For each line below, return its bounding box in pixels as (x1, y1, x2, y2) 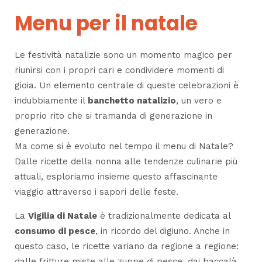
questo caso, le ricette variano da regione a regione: (15, 241, 239, 252)
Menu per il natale (15, 9, 198, 37)
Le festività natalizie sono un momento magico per (15, 50, 232, 61)
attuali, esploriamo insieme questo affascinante (15, 171, 218, 182)
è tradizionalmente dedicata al (97, 211, 230, 222)
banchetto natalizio (88, 95, 176, 106)
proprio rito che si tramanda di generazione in (15, 111, 212, 122)
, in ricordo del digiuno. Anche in (95, 226, 230, 237)
